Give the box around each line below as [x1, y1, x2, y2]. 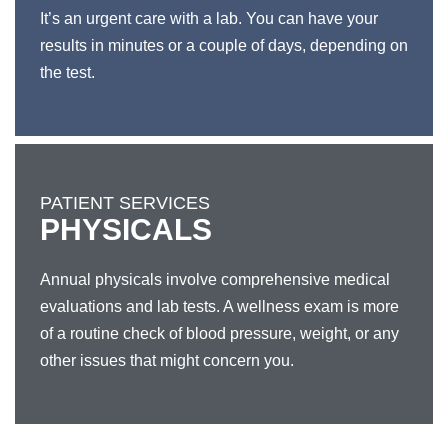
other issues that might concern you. [40, 352, 294, 369]
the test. [40, 64, 95, 81]
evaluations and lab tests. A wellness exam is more [40, 298, 399, 315]
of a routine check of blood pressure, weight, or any [40, 325, 399, 342]
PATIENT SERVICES [40, 193, 210, 213]
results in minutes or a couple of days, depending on [40, 37, 408, 54]
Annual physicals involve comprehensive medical [40, 271, 390, 288]
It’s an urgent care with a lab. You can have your [40, 10, 378, 27]
